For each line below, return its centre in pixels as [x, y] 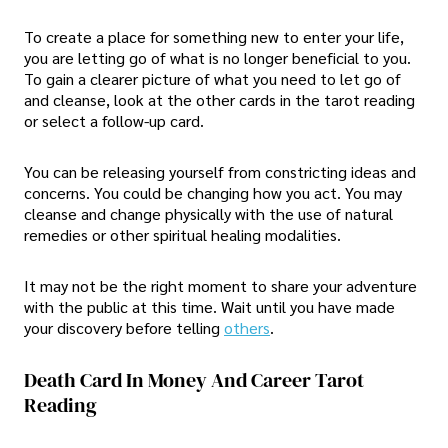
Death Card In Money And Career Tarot [194, 379]
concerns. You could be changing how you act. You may [213, 192]
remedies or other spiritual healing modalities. [182, 234]
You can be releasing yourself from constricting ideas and [220, 171]
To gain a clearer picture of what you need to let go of [212, 78]
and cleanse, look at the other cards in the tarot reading [219, 99]
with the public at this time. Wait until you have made [209, 306]
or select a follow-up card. [114, 120]
